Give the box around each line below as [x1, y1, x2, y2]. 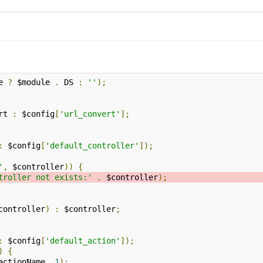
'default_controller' [45, 141, 139, 150]
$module [12, 77, 55, 87]
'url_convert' [59, 109, 120, 119]
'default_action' [45, 236, 120, 245]
